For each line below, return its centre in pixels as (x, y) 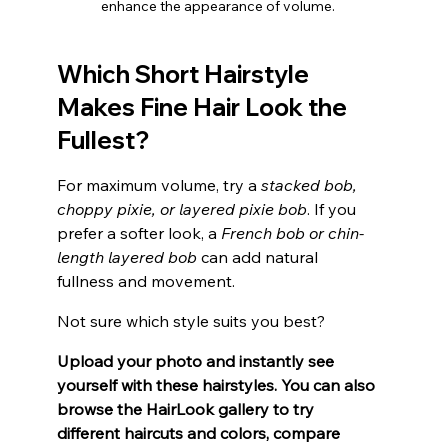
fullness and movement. (145, 281)
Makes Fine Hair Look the (204, 107)
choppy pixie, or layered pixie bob (181, 209)
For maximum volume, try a (158, 185)
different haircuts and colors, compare (200, 433)
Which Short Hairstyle (185, 74)
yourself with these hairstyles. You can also (217, 385)
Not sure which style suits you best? (192, 321)
